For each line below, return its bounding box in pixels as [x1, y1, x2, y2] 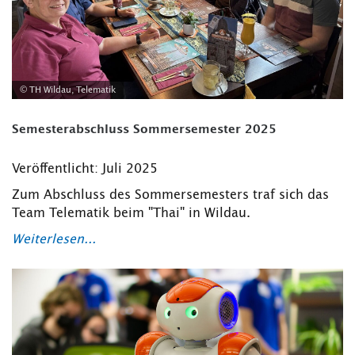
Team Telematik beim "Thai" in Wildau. [12, 207, 250, 219]
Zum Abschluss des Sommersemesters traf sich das [12, 189, 329, 201]
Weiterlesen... [12, 233, 96, 246]
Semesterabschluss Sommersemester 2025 [12, 124, 277, 136]
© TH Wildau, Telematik [20, 86, 116, 94]
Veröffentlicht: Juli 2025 [12, 162, 158, 175]
